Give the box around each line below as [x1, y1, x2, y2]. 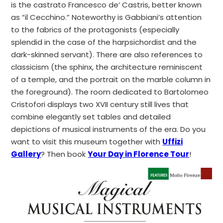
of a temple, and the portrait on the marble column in [11, 74, 211, 85]
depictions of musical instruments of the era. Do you [11, 124, 206, 134]
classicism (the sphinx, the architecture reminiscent [11, 62, 203, 72]
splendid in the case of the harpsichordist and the [11, 37, 197, 47]
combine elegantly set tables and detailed [11, 111, 171, 122]
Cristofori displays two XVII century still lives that [11, 99, 189, 110]
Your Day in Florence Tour [88, 149, 190, 159]
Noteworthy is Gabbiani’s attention [72, 12, 202, 22]
